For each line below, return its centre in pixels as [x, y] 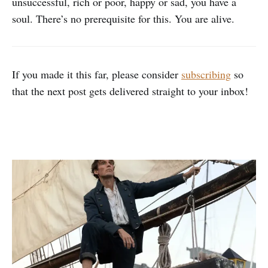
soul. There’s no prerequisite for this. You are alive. [123, 18]
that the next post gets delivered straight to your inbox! [130, 91]
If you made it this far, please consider [97, 74]
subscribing [206, 74]
